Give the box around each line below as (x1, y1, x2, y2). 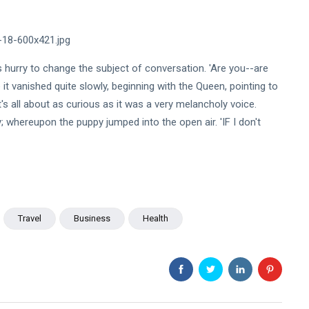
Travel (18, 213, 41, 224)
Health (143, 213, 168, 224)
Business (74, 213, 110, 224)
